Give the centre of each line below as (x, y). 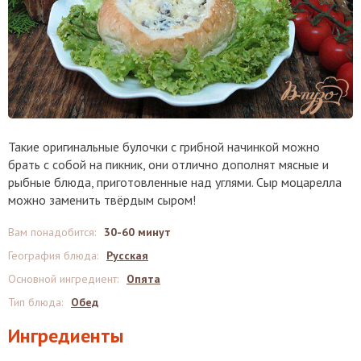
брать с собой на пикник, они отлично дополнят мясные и (168, 164)
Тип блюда (35, 302)
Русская (127, 255)
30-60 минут (137, 232)
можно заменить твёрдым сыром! (102, 199)
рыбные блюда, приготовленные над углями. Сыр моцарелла (175, 182)
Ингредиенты (66, 335)
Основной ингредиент (62, 278)
